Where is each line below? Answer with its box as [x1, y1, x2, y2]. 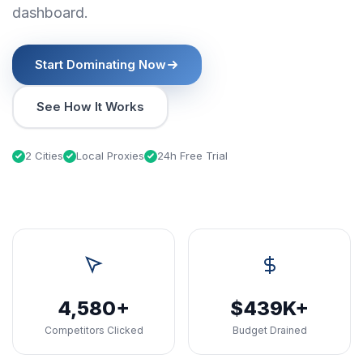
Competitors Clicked [44, 324, 143, 336]
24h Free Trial [157, 149, 228, 162]
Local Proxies [76, 149, 144, 162]
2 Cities [25, 149, 63, 162]
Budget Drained [232, 324, 307, 336]
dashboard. [12, 4, 88, 21]
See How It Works [36, 99, 144, 114]
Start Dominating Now [35, 57, 166, 72]
